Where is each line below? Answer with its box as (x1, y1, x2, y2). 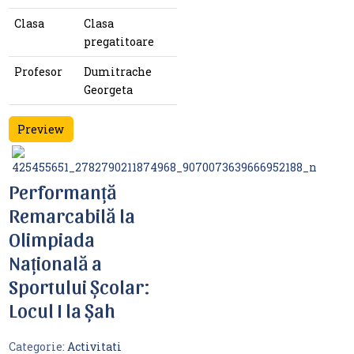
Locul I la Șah (8, 297, 115, 322)
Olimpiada (8, 226, 95, 251)
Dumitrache (83, 63, 152, 79)
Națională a (8, 250, 102, 275)
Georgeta (83, 81, 133, 97)
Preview (17, 122, 64, 137)
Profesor (13, 63, 62, 79)
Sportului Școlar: (8, 273, 149, 299)
